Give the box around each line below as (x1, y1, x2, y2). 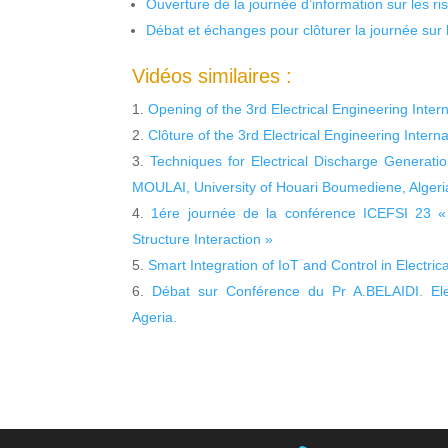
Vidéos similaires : (132, 65, 292, 88)
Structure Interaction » (132, 231, 273, 248)
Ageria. (132, 309, 177, 326)
